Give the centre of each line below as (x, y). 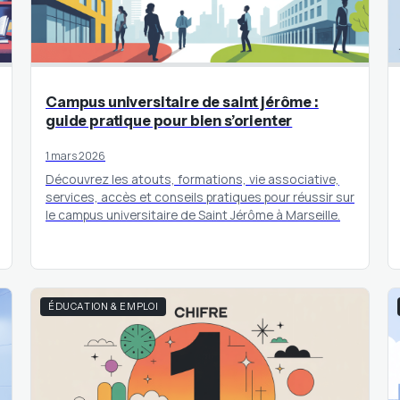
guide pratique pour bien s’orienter (169, 121)
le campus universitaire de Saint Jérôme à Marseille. (193, 215)
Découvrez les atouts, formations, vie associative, (192, 179)
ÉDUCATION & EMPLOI (104, 307)
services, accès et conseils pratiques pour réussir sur (200, 197)
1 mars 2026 (75, 156)
